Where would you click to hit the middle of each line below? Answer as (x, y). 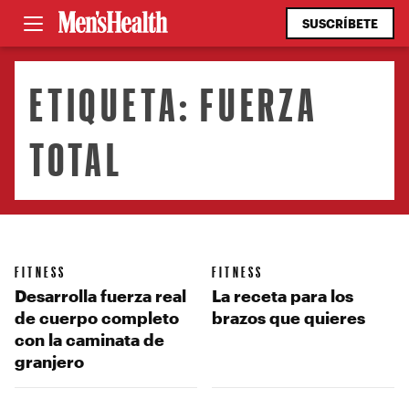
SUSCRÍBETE (340, 23)
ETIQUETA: (115, 103)
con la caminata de (89, 339)
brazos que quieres (288, 317)
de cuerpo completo (97, 317)
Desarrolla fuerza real (100, 295)
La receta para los (283, 295)
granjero (49, 361)
